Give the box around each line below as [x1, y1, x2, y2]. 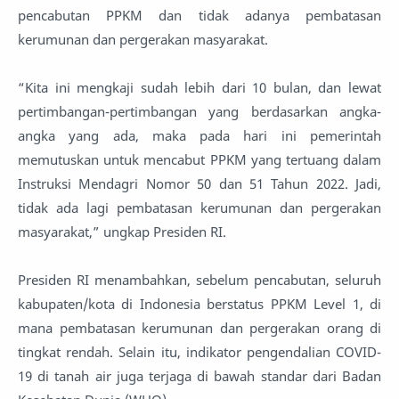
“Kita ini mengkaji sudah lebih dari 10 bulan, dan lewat [18, 77, 381, 96]
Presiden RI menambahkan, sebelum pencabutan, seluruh [18, 270, 381, 289]
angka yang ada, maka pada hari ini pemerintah [18, 126, 381, 144]
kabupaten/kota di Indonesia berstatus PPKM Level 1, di [18, 294, 381, 313]
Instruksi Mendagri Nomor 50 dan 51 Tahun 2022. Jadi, [18, 174, 381, 192]
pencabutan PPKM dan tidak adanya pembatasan [18, 5, 381, 24]
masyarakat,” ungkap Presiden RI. [18, 222, 226, 240]
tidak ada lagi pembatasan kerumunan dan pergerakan [18, 198, 381, 216]
